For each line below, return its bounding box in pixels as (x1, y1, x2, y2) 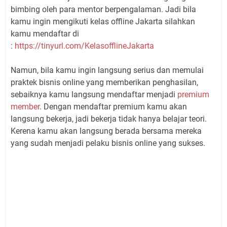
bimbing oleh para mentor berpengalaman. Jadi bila (11, 4, 196, 14)
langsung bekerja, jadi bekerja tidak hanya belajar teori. (11, 113, 207, 124)
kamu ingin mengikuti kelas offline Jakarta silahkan (11, 16, 195, 26)
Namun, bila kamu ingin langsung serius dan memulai (11, 65, 204, 75)
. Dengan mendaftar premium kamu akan (40, 101, 187, 111)
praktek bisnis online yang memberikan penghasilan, (11, 77, 198, 87)
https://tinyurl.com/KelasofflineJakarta (15, 41, 154, 51)
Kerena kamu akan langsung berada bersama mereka (11, 126, 202, 136)
